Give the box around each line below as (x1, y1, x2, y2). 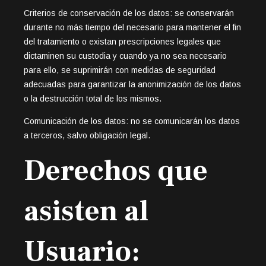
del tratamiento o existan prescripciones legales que (24, 36, 221, 46)
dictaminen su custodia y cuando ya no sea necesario (24, 50, 227, 61)
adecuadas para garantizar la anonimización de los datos (24, 79, 241, 89)
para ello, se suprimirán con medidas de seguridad (24, 65, 216, 75)
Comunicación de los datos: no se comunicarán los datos (24, 116, 240, 126)
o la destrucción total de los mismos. (24, 93, 161, 103)
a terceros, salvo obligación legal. (24, 130, 150, 140)
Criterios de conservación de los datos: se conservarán (24, 8, 234, 18)
